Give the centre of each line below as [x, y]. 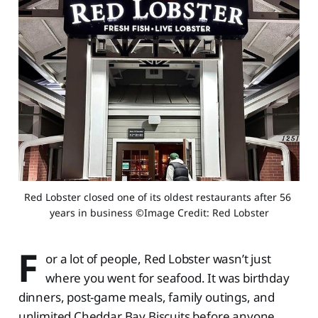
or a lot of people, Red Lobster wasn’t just [158, 259]
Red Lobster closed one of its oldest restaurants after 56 [158, 197]
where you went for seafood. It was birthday [168, 278]
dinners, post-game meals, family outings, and [147, 297]
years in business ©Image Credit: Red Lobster [159, 213]
